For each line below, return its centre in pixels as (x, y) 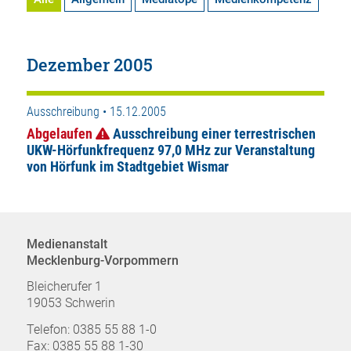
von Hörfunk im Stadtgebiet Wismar (127, 166)
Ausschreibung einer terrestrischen (214, 133)
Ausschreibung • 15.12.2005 (96, 112)
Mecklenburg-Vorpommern (102, 260)
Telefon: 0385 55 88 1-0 (91, 330)
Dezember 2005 (89, 65)
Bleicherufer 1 (64, 287)
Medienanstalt (67, 244)
